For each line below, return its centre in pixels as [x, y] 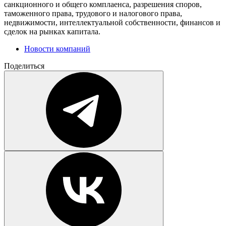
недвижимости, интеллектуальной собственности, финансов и [112, 22]
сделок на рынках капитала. [52, 31]
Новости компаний [57, 48]
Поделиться [24, 66]
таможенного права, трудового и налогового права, [93, 13]
